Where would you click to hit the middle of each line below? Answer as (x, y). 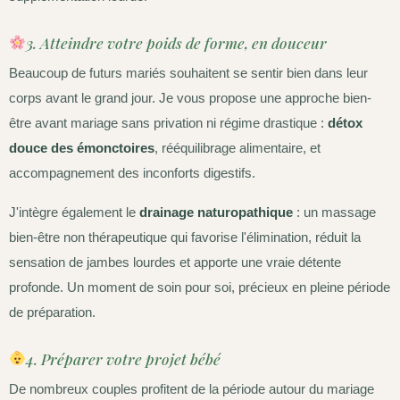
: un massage (334, 212)
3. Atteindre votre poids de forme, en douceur (177, 42)
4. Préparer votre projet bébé (124, 358)
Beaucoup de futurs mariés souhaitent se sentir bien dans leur (188, 72)
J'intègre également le (74, 212)
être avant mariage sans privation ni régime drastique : (168, 122)
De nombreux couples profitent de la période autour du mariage (192, 388)
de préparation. (52, 312)
